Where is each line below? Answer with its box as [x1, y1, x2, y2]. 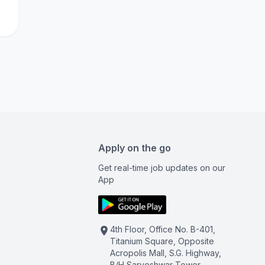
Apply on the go [98, 142, 172, 154]
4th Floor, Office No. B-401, [110, 224, 216, 234]
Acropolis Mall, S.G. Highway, [110, 248, 222, 258]
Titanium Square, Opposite [110, 236, 215, 246]
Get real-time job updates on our [98, 163, 226, 173]
